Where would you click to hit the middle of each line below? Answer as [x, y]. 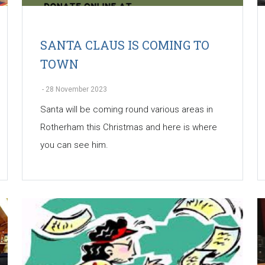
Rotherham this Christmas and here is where [128, 127]
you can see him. [74, 145]
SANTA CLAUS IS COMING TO [125, 45]
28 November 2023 [76, 90]
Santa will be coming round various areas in [126, 110]
